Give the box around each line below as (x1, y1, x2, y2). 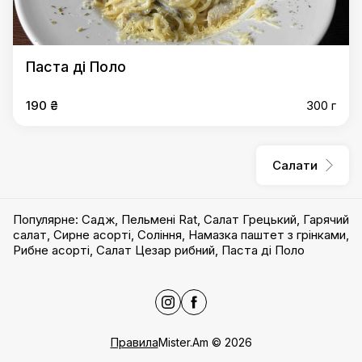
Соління (137, 227, 182, 242)
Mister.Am (158, 335, 208, 349)
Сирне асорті (53, 227, 131, 242)
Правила (110, 335, 158, 349)
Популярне (13, 212, 75, 227)
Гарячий (303, 212, 349, 227)
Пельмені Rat (121, 212, 197, 227)
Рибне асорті (13, 242, 90, 258)
